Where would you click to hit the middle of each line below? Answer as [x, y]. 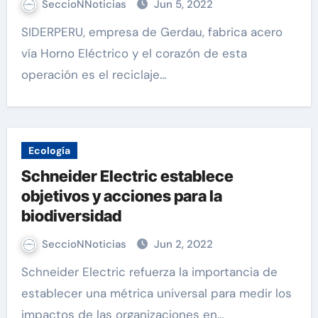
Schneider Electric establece [127, 176]
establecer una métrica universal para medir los [156, 293]
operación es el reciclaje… [94, 75]
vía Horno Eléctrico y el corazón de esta [134, 53]
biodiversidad [71, 216]
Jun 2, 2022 [183, 244]
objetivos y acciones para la [121, 196]
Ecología [49, 150]
